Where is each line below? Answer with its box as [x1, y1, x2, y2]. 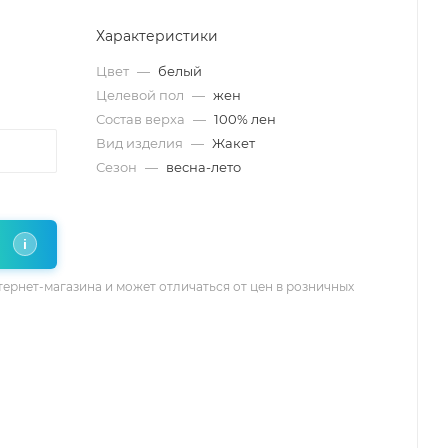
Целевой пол [96, 86, 187, 103]
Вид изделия [96, 134, 186, 151]
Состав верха [96, 110, 188, 127]
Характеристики [96, 26, 218, 45]
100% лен [214, 110, 276, 127]
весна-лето [166, 158, 241, 175]
